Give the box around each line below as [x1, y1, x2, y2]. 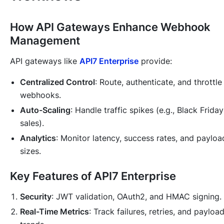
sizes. [20, 146, 41, 156]
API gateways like [10, 56, 79, 66]
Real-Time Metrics [20, 206, 89, 217]
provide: [138, 56, 172, 66]
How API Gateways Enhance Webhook [10, 20, 210, 34]
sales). [20, 118, 44, 128]
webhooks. [20, 90, 61, 100]
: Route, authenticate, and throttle [95, 77, 222, 87]
